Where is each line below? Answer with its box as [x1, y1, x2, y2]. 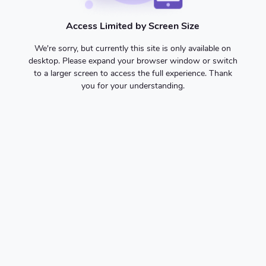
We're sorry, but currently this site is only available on [34, 42, 232, 54]
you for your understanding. [81, 80, 185, 91]
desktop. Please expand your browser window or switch [28, 55, 237, 66]
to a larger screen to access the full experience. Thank [33, 67, 232, 79]
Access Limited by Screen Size [66, 19, 200, 33]
